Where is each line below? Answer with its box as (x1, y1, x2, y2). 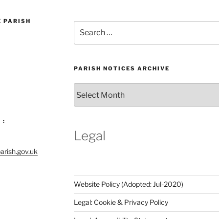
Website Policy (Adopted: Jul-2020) (73, 179, 183, 188)
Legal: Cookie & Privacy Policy (73, 197, 168, 206)
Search (73, 21, 97, 30)
